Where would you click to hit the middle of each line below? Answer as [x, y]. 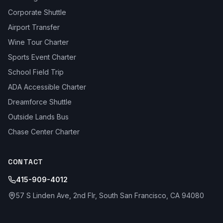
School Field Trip [36, 72]
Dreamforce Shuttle [40, 102]
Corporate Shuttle [37, 12]
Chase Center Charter [44, 132]
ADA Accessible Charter [47, 87]
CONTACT [26, 162]
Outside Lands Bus [38, 117]
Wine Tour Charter [38, 42]
